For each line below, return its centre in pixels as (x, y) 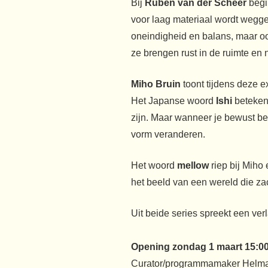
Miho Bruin (156, 84)
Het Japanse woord (173, 101)
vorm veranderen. (168, 135)
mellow (193, 166)
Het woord (154, 166)
